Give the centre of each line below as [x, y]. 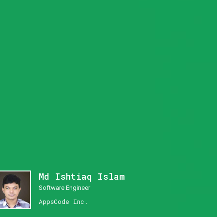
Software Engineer [64, 187]
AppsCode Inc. [63, 201]
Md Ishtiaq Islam [82, 176]
